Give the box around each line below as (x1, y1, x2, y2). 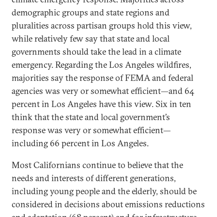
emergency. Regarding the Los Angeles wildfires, (12, 59, 191, 70)
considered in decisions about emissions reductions (12, 199, 205, 210)
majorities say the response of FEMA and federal (12, 72, 193, 83)
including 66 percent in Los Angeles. (12, 138, 153, 149)
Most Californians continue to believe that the (12, 159, 183, 170)
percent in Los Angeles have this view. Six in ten (12, 98, 191, 109)
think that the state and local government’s (12, 111, 170, 123)
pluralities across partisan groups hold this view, (12, 20, 192, 31)
